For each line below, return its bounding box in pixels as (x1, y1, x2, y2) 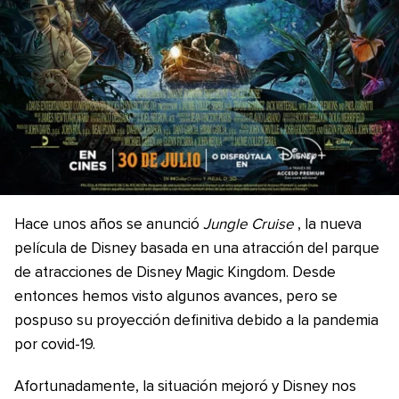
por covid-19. (14, 338, 95, 353)
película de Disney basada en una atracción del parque (14, 241, 379, 256)
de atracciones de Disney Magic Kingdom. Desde (14, 265, 336, 281)
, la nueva (297, 217, 362, 232)
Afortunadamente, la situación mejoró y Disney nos (14, 379, 356, 395)
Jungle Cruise (203, 217, 294, 232)
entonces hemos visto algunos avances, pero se (14, 289, 338, 305)
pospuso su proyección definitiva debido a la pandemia (14, 313, 379, 329)
